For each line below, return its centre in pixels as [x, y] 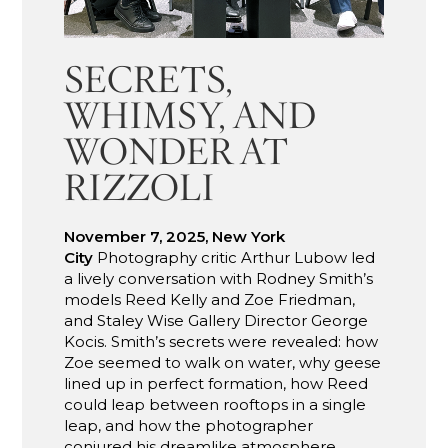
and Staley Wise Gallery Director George [216, 321]
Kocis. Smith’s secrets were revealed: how [221, 342]
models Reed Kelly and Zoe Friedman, [210, 300]
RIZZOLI [140, 188]
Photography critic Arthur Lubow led [234, 258]
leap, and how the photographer [189, 426]
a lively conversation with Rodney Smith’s [219, 279]
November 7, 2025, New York [175, 237]
